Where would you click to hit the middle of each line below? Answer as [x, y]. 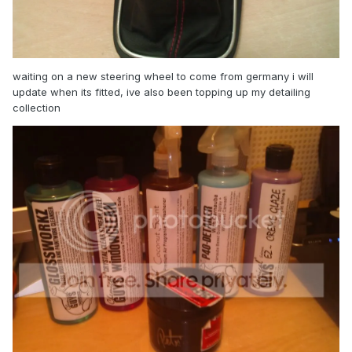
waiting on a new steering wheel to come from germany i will [163, 77]
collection [37, 108]
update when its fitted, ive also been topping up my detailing [161, 92]
